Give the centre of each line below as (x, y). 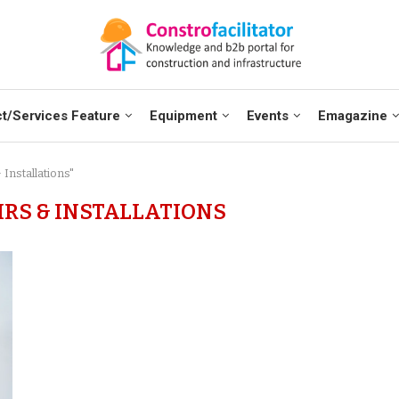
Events (267, 116)
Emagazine (352, 116)
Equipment (183, 116)
